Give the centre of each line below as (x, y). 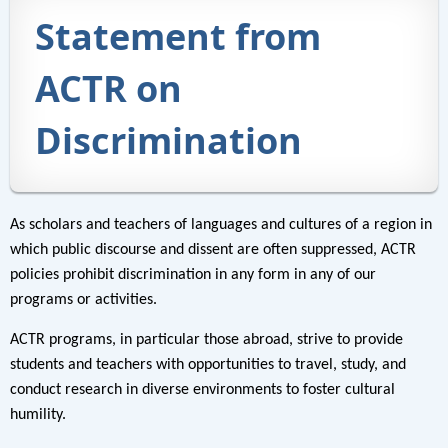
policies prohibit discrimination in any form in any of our (193, 275)
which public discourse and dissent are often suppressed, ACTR (213, 250)
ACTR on (108, 89)
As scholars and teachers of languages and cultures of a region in (221, 225)
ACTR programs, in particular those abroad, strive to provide (206, 340)
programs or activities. (83, 300)
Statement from (178, 37)
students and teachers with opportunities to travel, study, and (208, 365)
